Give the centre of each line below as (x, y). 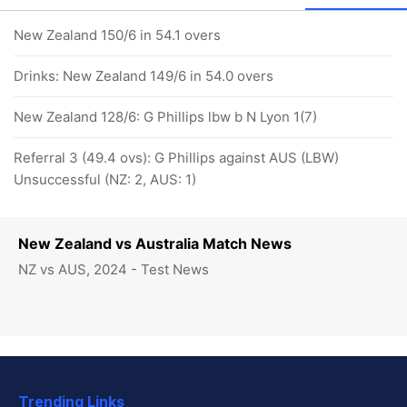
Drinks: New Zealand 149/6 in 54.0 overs (144, 75)
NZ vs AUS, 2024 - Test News (114, 269)
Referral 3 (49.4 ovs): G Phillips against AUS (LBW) (176, 157)
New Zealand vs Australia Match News (155, 243)
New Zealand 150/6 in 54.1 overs (117, 35)
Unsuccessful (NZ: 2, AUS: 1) (105, 179)
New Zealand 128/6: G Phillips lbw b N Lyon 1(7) (165, 116)
